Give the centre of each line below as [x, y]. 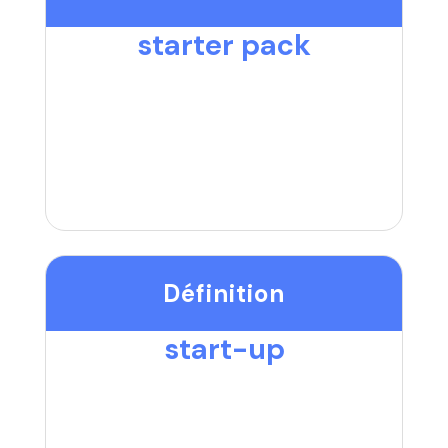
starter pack [224, 44]
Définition [224, 293]
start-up [224, 348]
